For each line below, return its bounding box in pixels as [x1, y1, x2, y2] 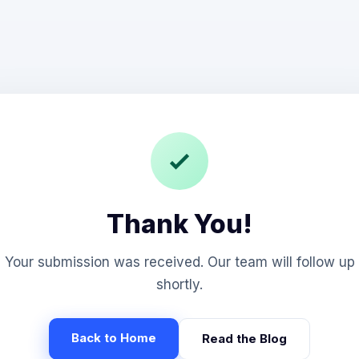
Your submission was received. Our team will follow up [4, 253, 355, 270]
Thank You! [107, 208, 252, 240]
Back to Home [71, 329, 156, 345]
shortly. [156, 276, 203, 292]
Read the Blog [202, 330, 287, 346]
